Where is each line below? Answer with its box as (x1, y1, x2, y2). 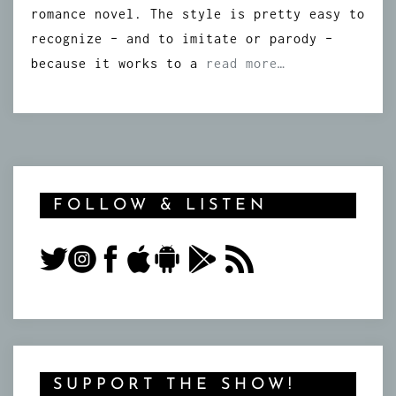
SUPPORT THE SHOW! (53, 377, 296, 393)
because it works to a (31, 56, 206, 71)
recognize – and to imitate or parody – (31, 31, 333, 46)
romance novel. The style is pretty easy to (31, 6, 365, 21)
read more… (206, 56, 286, 71)
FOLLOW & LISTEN (53, 197, 268, 214)
